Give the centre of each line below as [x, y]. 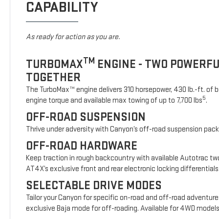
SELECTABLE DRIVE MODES [94, 185]
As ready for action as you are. [73, 37]
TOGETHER [54, 77]
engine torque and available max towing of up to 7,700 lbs [114, 100]
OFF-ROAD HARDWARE [82, 146]
